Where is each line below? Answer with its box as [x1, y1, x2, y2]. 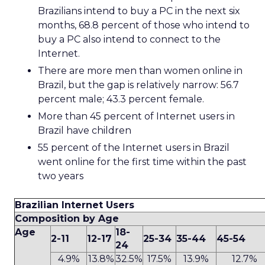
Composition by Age [15, 213, 119, 224]
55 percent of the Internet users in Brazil [38, 142, 230, 153]
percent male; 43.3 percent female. [38, 93, 204, 105]
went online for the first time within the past [38, 156, 247, 167]
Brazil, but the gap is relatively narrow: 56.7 [38, 79, 239, 91]
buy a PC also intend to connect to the [38, 34, 221, 45]
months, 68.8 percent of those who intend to [38, 20, 250, 31]
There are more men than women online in [38, 65, 243, 76]
